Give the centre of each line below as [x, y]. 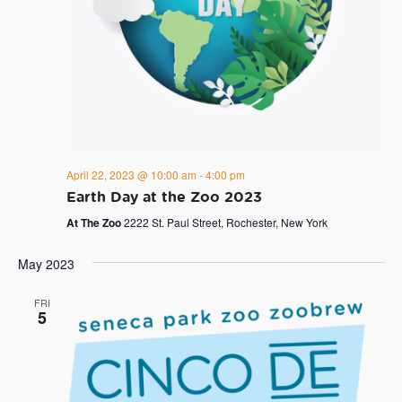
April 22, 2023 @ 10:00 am [131, 174]
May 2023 [46, 263]
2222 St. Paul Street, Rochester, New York [225, 222]
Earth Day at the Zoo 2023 [164, 196]
